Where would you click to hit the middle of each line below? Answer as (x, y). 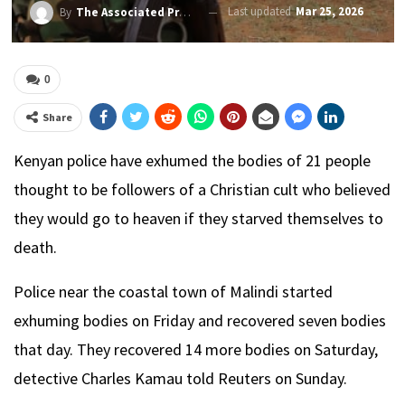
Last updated (260, 12)
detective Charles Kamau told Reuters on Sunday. (180, 378)
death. (35, 247)
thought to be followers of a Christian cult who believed (202, 189)
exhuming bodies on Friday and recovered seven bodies (200, 320)
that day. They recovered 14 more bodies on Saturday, (196, 349)
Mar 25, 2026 (329, 12)
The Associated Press (127, 12)
